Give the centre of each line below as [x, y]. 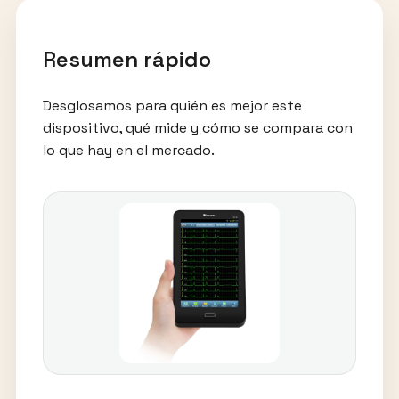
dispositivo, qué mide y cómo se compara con [197, 128]
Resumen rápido [126, 60]
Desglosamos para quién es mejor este [172, 106]
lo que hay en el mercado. [128, 151]
